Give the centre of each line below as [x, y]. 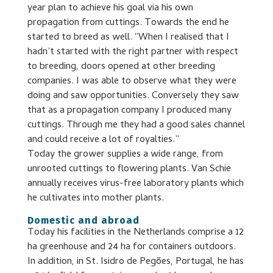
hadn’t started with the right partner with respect [133, 52]
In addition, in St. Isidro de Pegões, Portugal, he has [135, 262]
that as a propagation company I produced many [129, 111]
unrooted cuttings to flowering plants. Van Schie [129, 169]
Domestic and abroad [83, 220]
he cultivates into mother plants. [95, 198]
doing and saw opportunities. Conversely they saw [133, 96]
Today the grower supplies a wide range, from [125, 154]
